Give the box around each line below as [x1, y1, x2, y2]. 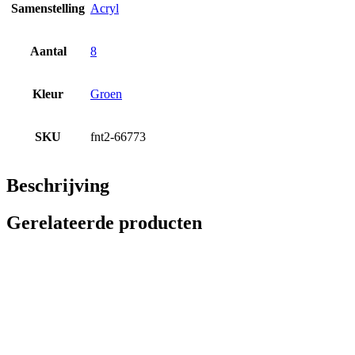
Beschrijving [6, 174, 109, 196]
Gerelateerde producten [6, 212, 202, 233]
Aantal [29, 44, 67, 58]
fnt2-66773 [90, 129, 146, 143]
